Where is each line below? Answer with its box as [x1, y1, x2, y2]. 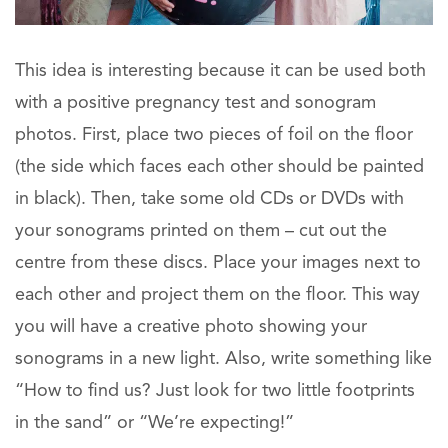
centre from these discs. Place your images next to [15, 253, 421, 272]
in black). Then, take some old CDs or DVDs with [15, 189, 404, 208]
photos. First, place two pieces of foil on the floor [15, 125, 413, 144]
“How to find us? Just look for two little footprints [15, 381, 415, 400]
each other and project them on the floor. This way [15, 285, 420, 304]
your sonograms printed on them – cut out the [15, 221, 387, 240]
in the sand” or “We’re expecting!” [15, 413, 294, 432]
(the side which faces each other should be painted [15, 157, 424, 176]
